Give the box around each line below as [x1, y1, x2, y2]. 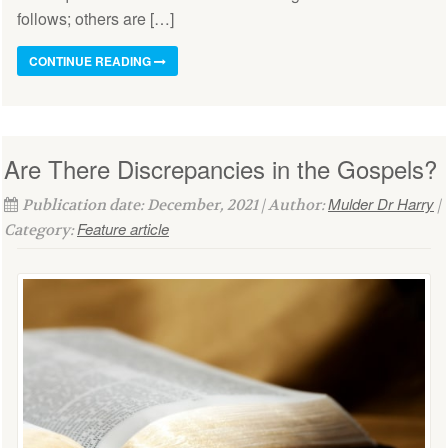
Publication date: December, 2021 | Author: [22, 194, 328, 215]
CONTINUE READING [29, 51, 154, 70]
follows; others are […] [17, 6, 174, 30]
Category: [4, 219, 77, 240]
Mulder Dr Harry [328, 192, 434, 214]
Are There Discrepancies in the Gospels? [4, 150, 437, 186]
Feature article [77, 217, 169, 239]
